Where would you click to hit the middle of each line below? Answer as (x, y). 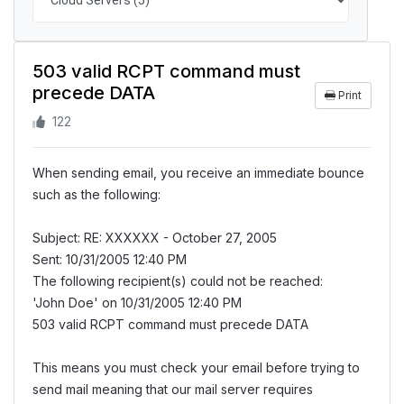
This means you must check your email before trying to (196, 367)
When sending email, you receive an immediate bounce (198, 172)
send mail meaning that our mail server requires (173, 389)
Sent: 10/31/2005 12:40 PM (110, 259)
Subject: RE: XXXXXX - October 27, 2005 (155, 237)
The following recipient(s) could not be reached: (178, 280)
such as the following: (96, 194)
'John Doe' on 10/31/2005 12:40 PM (137, 302)
